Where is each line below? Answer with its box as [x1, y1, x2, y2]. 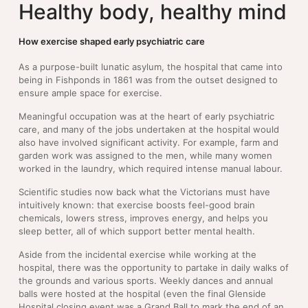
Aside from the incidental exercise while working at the [19, 248, 256, 260]
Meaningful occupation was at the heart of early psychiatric [19, 110, 274, 122]
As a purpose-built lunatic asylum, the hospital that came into [19, 60, 283, 72]
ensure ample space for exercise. [19, 87, 165, 98]
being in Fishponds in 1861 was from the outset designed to [19, 74, 278, 85]
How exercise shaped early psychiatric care [19, 36, 205, 47]
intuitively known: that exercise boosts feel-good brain [19, 199, 255, 210]
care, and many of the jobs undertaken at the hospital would [19, 123, 279, 135]
